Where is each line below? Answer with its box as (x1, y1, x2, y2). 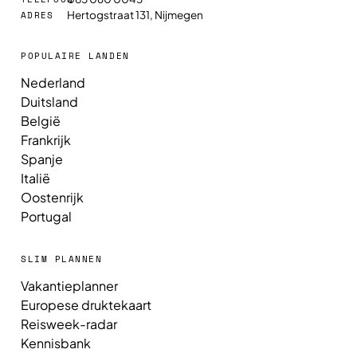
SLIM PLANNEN (21, 253, 103, 266)
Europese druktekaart (21, 296, 151, 314)
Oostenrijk (21, 189, 84, 206)
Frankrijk (21, 131, 71, 149)
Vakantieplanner (21, 277, 118, 295)
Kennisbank (21, 335, 91, 352)
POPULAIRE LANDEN (21, 49, 130, 63)
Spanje (21, 151, 63, 168)
